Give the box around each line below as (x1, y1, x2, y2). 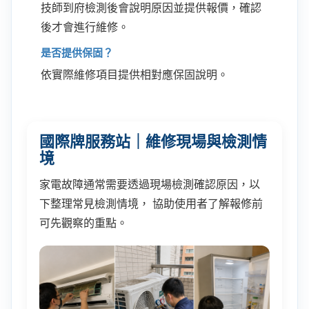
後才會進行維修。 (41, 21, 129, 33)
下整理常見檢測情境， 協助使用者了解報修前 (39, 198, 263, 210)
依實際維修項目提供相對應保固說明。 (41, 69, 228, 81)
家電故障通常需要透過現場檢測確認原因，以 (39, 179, 260, 190)
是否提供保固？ (41, 47, 113, 59)
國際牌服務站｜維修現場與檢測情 (39, 133, 267, 150)
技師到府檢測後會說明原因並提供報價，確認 (41, 2, 261, 14)
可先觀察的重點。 (39, 217, 128, 229)
